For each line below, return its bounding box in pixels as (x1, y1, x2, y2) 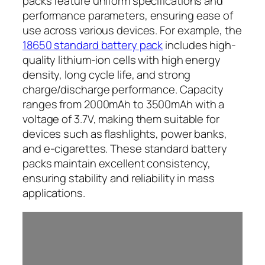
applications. (22, 185, 85, 201)
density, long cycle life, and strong (22, 67, 191, 83)
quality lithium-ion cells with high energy (22, 52, 221, 68)
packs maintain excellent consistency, (22, 156, 211, 172)
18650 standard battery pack (22, 37, 163, 53)
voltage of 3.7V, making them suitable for (22, 111, 219, 127)
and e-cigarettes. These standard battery (22, 141, 227, 157)
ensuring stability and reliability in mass (22, 170, 215, 186)
